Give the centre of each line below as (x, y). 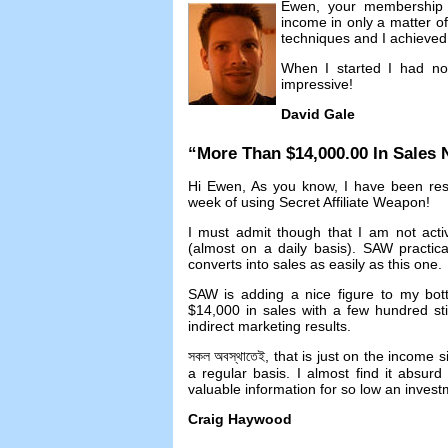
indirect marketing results (267, 326)
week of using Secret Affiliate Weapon (306, 202)
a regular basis (237, 373)
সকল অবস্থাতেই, (230, 356)
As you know (292, 186)
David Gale (317, 114)
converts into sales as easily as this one (312, 264)
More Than (238, 154)
